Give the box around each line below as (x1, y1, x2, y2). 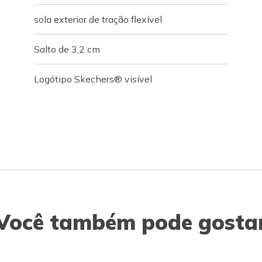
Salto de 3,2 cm (34, 43, 101, 55)
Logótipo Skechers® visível (34, 73, 153, 85)
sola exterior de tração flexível (34, 13, 163, 25)
